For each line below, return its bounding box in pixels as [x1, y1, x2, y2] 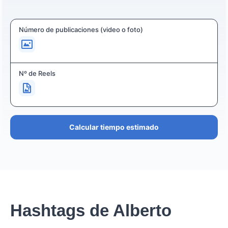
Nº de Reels [19, 69, 55, 77]
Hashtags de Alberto [10, 201, 172, 220]
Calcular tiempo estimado [69, 122, 159, 131]
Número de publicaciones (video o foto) [19, 25, 143, 34]
